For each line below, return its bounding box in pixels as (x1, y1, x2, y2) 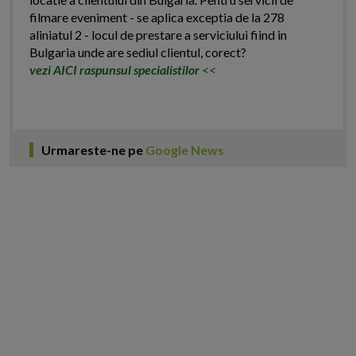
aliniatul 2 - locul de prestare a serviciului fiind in (29, 27, 287, 43)
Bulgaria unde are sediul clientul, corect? (29, 44, 246, 60)
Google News (145, 142, 224, 158)
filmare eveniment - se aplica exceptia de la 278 (29, 10, 284, 25)
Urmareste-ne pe (41, 142, 145, 158)
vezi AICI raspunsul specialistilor (29, 62, 202, 78)
